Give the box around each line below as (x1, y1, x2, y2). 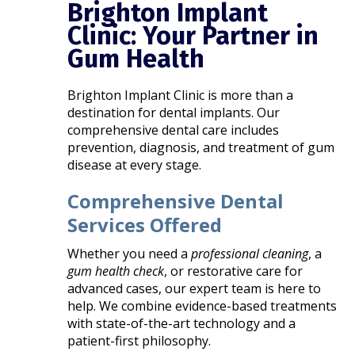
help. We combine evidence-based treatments (67, 296, 338, 315)
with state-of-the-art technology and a (67, 314, 296, 332)
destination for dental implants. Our (67, 103, 281, 121)
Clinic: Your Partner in (67, 20, 319, 51)
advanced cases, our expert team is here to (67, 279, 322, 297)
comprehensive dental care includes (67, 120, 280, 139)
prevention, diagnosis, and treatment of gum (67, 138, 335, 156)
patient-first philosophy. (67, 331, 212, 349)
